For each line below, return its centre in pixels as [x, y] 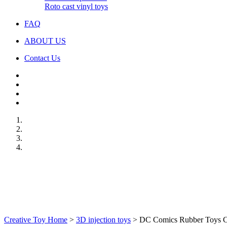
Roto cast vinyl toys [76, 6]
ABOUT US [45, 41]
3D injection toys [103, 219]
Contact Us [42, 58]
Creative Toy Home [36, 219]
